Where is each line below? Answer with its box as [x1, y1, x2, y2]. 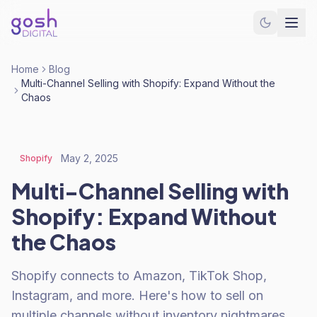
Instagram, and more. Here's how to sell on [11, 288, 263, 303]
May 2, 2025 [61, 152, 118, 164]
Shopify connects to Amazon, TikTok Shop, [11, 268, 267, 283]
